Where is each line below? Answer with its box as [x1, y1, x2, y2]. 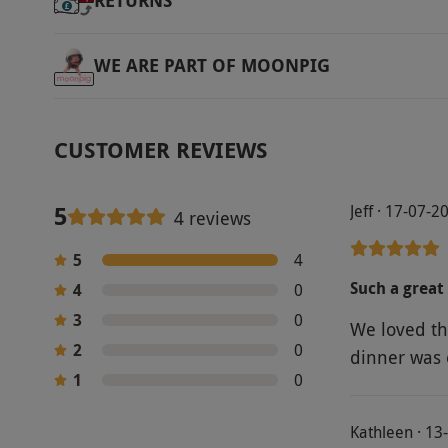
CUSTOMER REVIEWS [53, 133, 268, 165]
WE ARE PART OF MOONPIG [93, 53, 330, 79]
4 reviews [173, 206, 251, 231]
